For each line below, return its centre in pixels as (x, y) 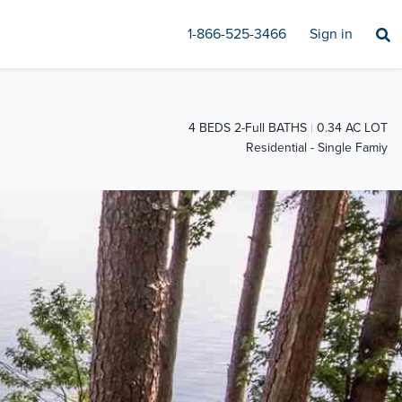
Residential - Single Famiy (317, 148)
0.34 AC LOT (352, 128)
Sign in (331, 34)
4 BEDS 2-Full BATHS (248, 128)
